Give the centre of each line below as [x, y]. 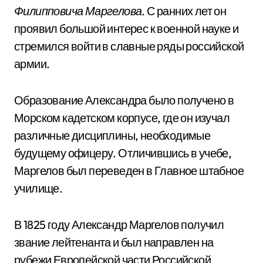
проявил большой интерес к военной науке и [127, 28]
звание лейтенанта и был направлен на [114, 242]
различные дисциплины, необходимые [112, 135]
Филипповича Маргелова [78, 11]
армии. [32, 64]
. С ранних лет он [184, 11]
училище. [38, 188]
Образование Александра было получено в [124, 100]
